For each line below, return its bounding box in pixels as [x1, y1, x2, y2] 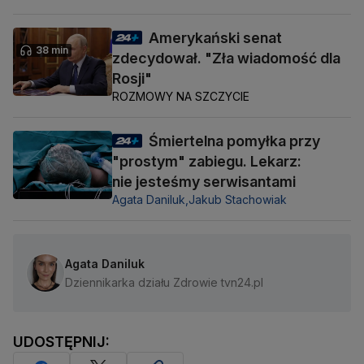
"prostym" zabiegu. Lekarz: [112, 152, 301, 170]
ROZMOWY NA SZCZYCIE [112, 89, 249, 103]
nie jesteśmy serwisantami [112, 172, 296, 190]
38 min [36, 43, 68, 56]
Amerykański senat [149, 28, 282, 46]
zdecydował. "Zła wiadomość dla [112, 49, 340, 67]
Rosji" [112, 69, 152, 87]
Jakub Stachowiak [188, 192, 287, 206]
